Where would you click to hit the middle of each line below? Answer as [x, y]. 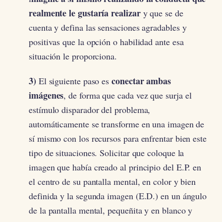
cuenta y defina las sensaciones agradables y [108, 28]
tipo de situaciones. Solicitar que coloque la [107, 153]
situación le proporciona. [73, 56]
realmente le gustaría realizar [85, 13]
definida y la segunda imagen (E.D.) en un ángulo [118, 196]
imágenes [46, 95]
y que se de [162, 13]
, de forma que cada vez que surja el [128, 95]
